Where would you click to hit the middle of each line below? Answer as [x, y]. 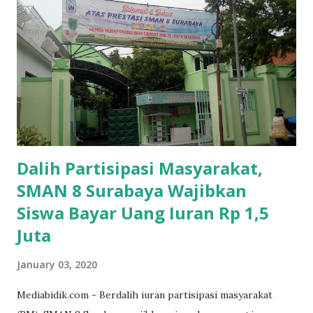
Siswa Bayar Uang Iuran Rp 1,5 [143, 212]
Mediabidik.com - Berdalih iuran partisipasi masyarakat [145, 294]
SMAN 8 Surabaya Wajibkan [132, 190]
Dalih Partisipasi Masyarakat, [140, 168]
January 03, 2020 [57, 264]
